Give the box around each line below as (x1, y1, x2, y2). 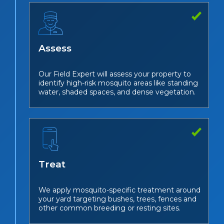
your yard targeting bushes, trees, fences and (38, 194, 196, 204)
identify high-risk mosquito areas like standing (38, 78, 198, 88)
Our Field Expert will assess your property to (38, 69, 191, 79)
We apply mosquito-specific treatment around (38, 185, 200, 195)
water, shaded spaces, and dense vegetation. (38, 87, 195, 97)
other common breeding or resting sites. (38, 203, 180, 213)
